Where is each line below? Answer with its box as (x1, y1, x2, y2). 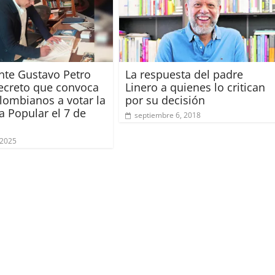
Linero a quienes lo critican (125, 79, 265, 95)
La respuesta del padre (125, 66, 243, 82)
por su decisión (125, 92, 205, 107)
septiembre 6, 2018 (134, 109, 201, 120)
